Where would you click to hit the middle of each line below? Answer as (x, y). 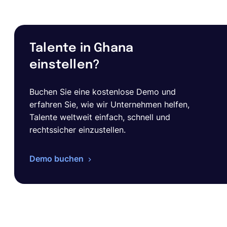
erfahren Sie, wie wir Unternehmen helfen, (109, 104)
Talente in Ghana (82, 48)
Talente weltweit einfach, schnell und (100, 117)
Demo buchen (56, 159)
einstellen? (65, 65)
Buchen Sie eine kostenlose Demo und (103, 92)
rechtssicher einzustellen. (78, 130)
